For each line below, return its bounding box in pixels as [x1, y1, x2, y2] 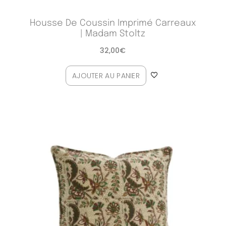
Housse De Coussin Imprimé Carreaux [29, 18, 196, 28]
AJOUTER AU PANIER [72, 70, 140, 81]
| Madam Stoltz [80, 29, 146, 38]
